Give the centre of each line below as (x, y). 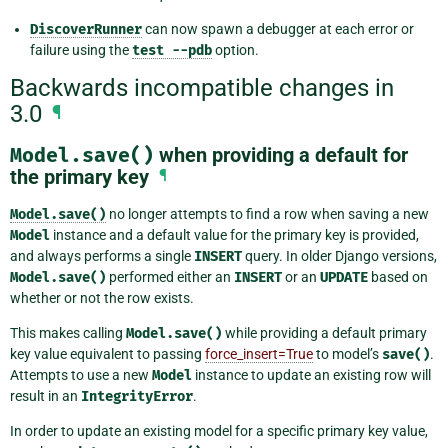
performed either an (170, 276)
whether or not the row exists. (102, 297)
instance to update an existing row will (311, 374)
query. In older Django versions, (339, 255)
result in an (45, 395)
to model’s (347, 353)
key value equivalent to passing (107, 353)
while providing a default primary (324, 332)
